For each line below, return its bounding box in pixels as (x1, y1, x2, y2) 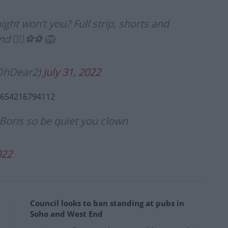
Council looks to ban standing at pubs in (30, 198, 184, 209)
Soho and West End (30, 209, 103, 219)
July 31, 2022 (43, 65, 101, 79)
